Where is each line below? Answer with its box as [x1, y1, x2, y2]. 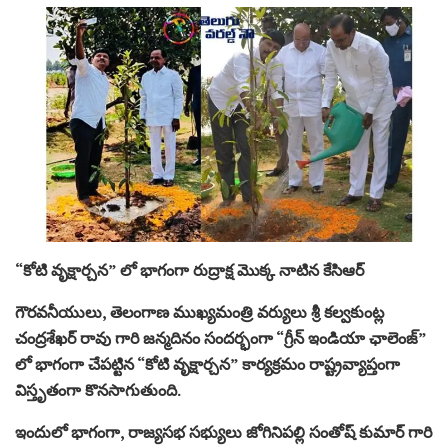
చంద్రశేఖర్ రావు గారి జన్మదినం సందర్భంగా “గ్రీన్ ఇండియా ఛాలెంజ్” [15, 326, 426, 349]
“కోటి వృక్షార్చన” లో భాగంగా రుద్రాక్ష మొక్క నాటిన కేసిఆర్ [15, 258, 364, 281]
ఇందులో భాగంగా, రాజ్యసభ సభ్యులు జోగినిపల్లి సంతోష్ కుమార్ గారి [15, 420, 432, 443]
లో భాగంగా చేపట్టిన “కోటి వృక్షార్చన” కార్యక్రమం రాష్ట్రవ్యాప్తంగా [15, 352, 400, 375]
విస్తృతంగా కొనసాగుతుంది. [15, 378, 181, 401]
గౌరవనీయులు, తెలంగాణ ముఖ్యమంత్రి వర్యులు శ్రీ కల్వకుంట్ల [15, 300, 384, 323]
